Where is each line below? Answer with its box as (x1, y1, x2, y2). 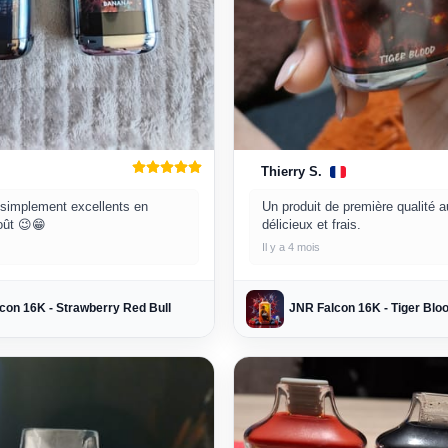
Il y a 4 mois (262, 240, 320, 253)
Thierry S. (261, 164, 322, 180)
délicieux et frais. (262, 216, 361, 232)
